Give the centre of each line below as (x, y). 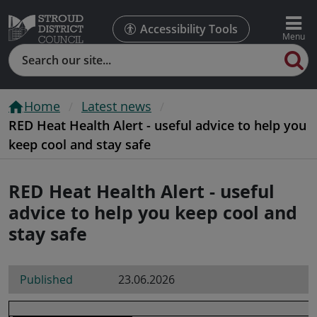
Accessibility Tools (189, 29)
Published (46, 279)
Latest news (116, 106)
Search (27, 52)
